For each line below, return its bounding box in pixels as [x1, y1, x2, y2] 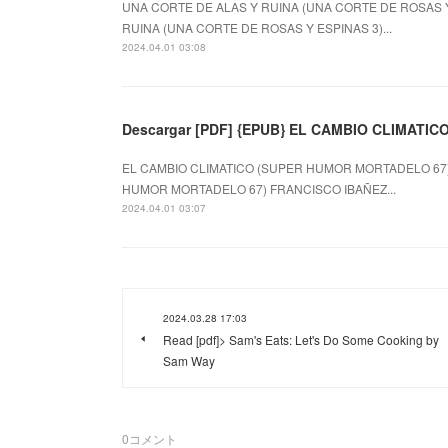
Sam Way [163, 351, 215, 369]
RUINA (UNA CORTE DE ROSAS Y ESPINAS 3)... [122, 18, 392, 36]
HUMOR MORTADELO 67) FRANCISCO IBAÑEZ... [122, 179, 396, 197]
